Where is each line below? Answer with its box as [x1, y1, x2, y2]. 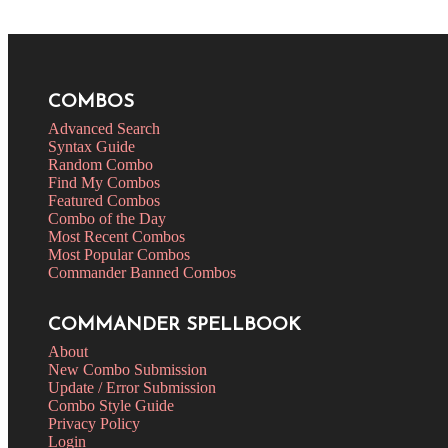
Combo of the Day [48, 209, 166, 227]
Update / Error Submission [48, 379, 216, 397]
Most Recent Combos [48, 227, 185, 245]
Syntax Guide [48, 137, 135, 155]
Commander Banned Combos [48, 263, 236, 281]
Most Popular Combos [48, 245, 190, 263]
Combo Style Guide [48, 397, 174, 415]
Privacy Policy [48, 415, 140, 433]
